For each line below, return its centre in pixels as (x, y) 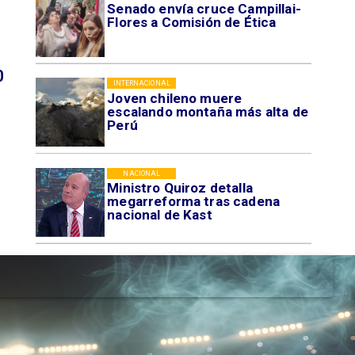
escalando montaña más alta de (208, 111)
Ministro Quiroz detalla (180, 188)
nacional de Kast (160, 215)
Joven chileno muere (175, 98)
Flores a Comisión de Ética (192, 22)
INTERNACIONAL (141, 84)
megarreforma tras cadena (194, 202)
